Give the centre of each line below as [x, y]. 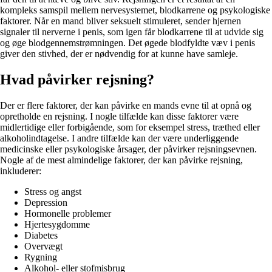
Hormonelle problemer [68, 213]
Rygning [41, 257]
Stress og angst [53, 191]
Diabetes [41, 235]
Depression [46, 202]
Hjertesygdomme [57, 224]
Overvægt [43, 246]
